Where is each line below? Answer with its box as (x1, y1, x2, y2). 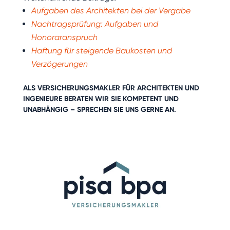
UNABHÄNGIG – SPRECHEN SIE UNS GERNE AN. (23, 105, 176, 114)
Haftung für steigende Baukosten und (31, 45, 172, 55)
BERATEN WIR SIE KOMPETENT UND (62, 94, 179, 103)
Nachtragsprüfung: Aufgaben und (31, 18, 158, 29)
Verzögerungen (31, 59, 88, 69)
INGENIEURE (23, 94, 62, 103)
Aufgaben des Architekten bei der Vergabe (31, 5, 190, 15)
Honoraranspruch (31, 32, 98, 42)
